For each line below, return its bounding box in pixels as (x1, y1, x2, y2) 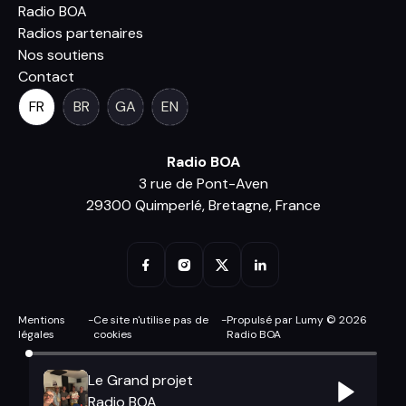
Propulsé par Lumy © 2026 (227, 313, 368, 327)
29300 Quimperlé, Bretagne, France (85, 196, 321, 215)
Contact (18, 67, 74, 86)
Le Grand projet (88, 371, 194, 391)
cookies (93, 327, 133, 342)
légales (18, 327, 54, 342)
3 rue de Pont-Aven (138, 174, 268, 193)
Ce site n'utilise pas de (93, 313, 209, 327)
